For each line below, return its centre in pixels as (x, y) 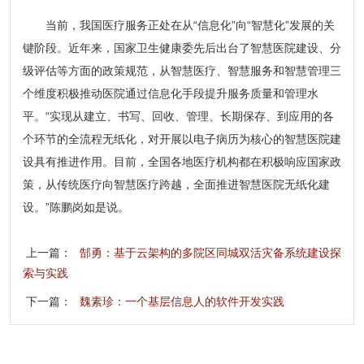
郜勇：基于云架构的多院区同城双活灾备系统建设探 (210, 252)
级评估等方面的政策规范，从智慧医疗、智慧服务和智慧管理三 (182, 70)
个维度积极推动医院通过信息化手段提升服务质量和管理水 (170, 93)
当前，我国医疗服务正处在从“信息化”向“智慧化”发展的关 (190, 25)
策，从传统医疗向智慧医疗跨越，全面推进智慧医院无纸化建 (176, 184)
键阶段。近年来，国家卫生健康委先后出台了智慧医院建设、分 (182, 48)
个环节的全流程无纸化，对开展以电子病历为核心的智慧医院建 (182, 139)
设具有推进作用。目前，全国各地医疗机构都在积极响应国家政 (182, 161)
